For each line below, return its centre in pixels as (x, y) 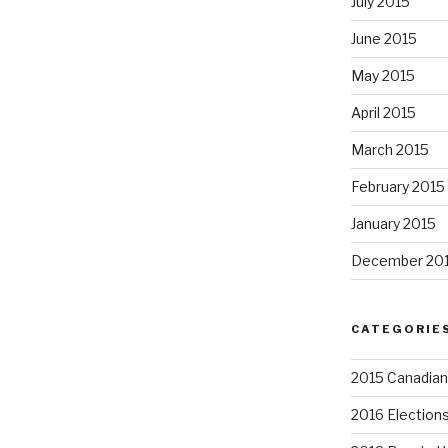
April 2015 (383, 112)
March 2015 (389, 149)
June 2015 (383, 38)
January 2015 (393, 223)
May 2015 (382, 75)
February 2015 (397, 186)
